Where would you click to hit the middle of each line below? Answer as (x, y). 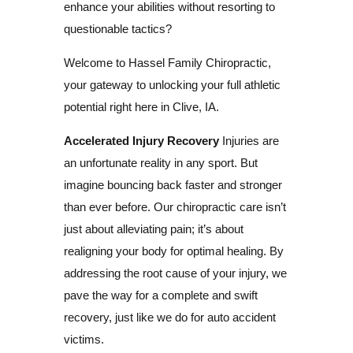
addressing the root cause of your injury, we (175, 273)
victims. (84, 339)
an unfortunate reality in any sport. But (160, 162)
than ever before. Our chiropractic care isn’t (175, 206)
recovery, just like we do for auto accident (169, 317)
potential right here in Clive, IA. (141, 106)
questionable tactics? (117, 28)
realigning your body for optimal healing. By (173, 251)
